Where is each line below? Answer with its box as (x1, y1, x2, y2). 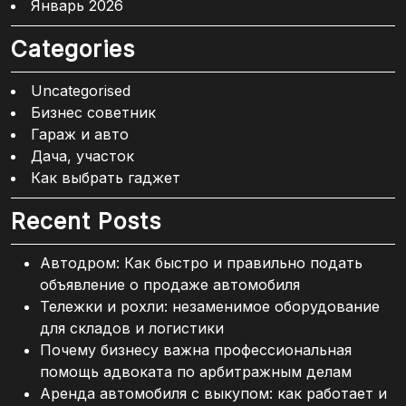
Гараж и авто (31, 124, 129, 143)
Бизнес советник (31, 102, 156, 121)
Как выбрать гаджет (31, 168, 180, 187)
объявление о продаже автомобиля (40, 275, 300, 294)
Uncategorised (31, 81, 130, 100)
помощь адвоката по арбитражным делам (40, 362, 352, 381)
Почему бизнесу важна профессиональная (40, 340, 352, 359)
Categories (11, 34, 135, 63)
